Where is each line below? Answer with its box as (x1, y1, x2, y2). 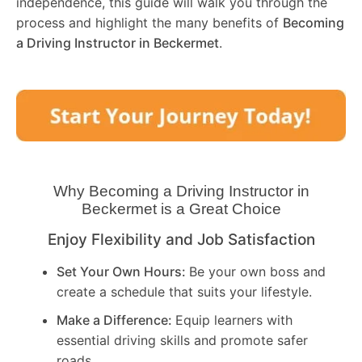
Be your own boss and (189, 263, 326, 280)
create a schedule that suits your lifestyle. (57, 284, 312, 301)
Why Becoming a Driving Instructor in (53, 183, 309, 200)
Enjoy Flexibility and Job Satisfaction (47, 230, 315, 250)
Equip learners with (175, 312, 293, 329)
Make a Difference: (57, 312, 175, 329)
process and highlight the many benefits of (16, 15, 283, 32)
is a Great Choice (156, 200, 281, 218)
